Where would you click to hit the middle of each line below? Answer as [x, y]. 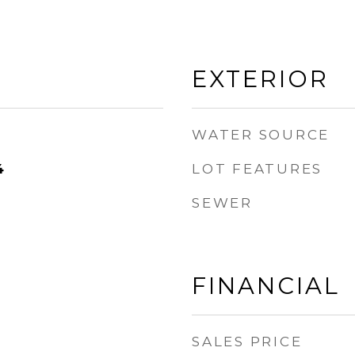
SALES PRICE [247, 342]
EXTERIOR [260, 79]
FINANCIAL [266, 286]
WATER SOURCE [261, 135]
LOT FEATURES [257, 169]
